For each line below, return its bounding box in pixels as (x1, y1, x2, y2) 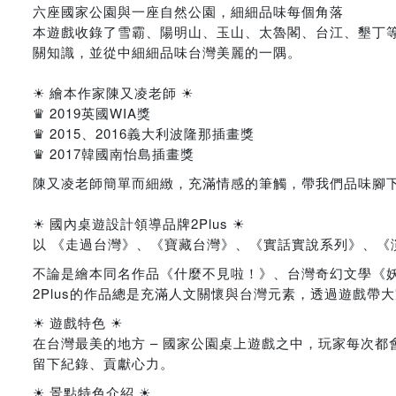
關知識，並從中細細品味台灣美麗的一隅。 (33, 42, 301, 61)
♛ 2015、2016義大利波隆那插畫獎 (33, 124, 255, 142)
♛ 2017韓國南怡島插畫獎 (33, 144, 194, 163)
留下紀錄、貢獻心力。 (33, 354, 174, 372)
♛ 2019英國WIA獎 (33, 103, 151, 122)
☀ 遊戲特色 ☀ (33, 313, 123, 331)
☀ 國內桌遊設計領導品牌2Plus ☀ (33, 214, 245, 232)
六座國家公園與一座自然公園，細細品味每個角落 (33, 2, 344, 20)
